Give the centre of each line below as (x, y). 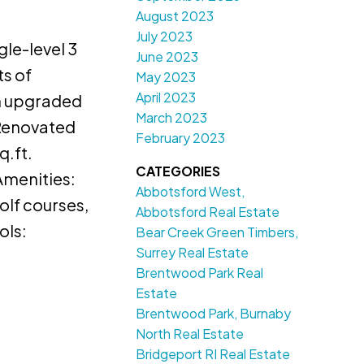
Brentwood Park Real (200, 273)
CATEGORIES (178, 171)
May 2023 (166, 77)
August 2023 (175, 16)
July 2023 (165, 37)
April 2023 (166, 97)
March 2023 (172, 118)
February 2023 (181, 138)
